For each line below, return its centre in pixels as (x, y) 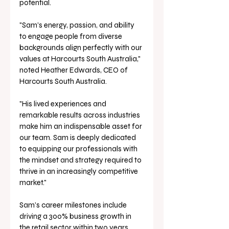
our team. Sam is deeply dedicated (78, 138)
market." (34, 183)
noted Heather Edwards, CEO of (74, 70)
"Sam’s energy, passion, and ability (78, 25)
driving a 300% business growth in (76, 216)
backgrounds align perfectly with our (82, 48)
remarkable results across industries (81, 115)
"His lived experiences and (64, 104)
